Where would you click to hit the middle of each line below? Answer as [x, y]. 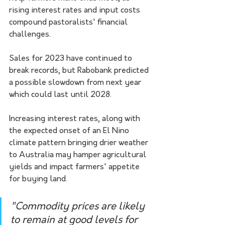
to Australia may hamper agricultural [79, 155]
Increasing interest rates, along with [76, 119]
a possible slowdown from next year [76, 83]
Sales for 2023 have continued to [72, 59]
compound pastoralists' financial [69, 23]
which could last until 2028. [60, 95]
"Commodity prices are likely [79, 207]
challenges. [30, 35]
